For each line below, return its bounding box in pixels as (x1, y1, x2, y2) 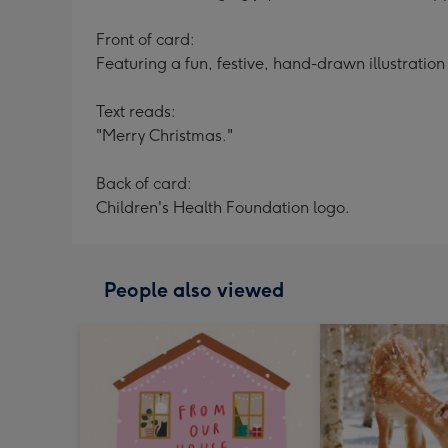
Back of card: (96, 174, 192, 193)
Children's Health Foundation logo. (96, 198, 350, 217)
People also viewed (104, 278, 284, 302)
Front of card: (96, 30, 195, 49)
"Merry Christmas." (96, 126, 233, 145)
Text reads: (96, 102, 176, 121)
